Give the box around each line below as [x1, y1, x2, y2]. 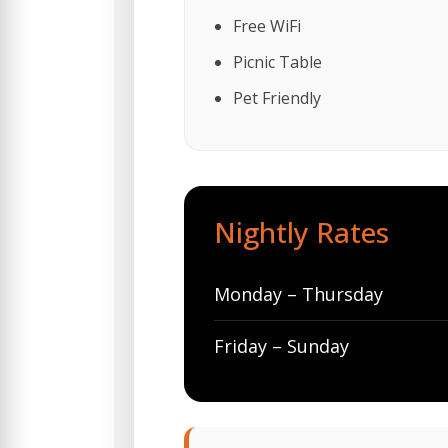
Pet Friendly [233, 87, 321, 110]
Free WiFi [233, 15, 301, 38]
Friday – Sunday [214, 334, 349, 359]
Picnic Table [233, 51, 322, 74]
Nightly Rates [214, 213, 389, 252]
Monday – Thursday [214, 282, 383, 307]
